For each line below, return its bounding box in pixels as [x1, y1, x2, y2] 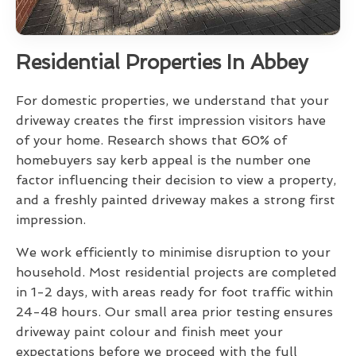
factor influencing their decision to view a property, [16, 172, 336, 188]
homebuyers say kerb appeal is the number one [16, 153, 311, 168]
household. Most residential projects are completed [16, 265, 337, 281]
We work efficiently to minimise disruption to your [16, 245, 331, 261]
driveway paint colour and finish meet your [16, 324, 283, 340]
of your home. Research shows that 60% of [16, 133, 287, 149]
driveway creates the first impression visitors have [16, 113, 326, 129]
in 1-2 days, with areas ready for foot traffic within [16, 284, 333, 300]
